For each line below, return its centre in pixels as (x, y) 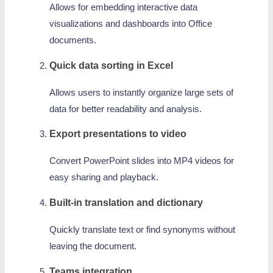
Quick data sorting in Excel (111, 65)
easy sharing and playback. (104, 178)
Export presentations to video (118, 134)
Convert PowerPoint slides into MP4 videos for (141, 161)
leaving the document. (93, 246)
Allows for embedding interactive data (123, 8)
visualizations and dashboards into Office (130, 24)
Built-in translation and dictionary (126, 202)
